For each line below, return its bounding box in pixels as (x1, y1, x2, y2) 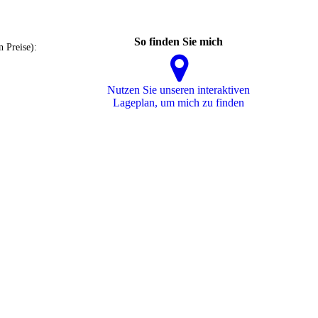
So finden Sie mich (133, 35, 223, 48)
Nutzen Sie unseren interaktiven (106, 84, 250, 96)
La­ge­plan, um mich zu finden (112, 97, 244, 109)
